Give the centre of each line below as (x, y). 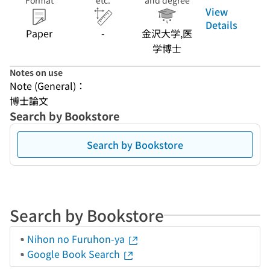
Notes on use (36, 72)
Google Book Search (75, 254)
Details (221, 25)
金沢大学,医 (167, 33)
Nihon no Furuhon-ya (77, 239)
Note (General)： (48, 86)
